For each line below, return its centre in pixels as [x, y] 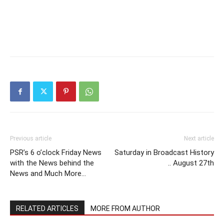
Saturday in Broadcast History [164, 153]
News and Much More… [48, 174]
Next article [199, 139]
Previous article [31, 139]
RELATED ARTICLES [47, 209]
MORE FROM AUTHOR [125, 209]
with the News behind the [52, 163]
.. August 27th [191, 163]
